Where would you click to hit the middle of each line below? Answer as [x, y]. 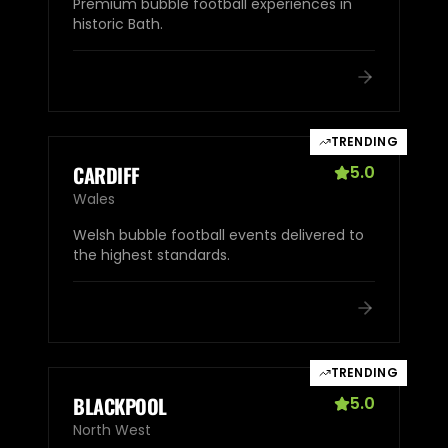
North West [112, 429]
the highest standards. [151, 254]
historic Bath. [118, 23]
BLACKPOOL [120, 405]
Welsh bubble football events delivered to [218, 234]
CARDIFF [106, 174]
